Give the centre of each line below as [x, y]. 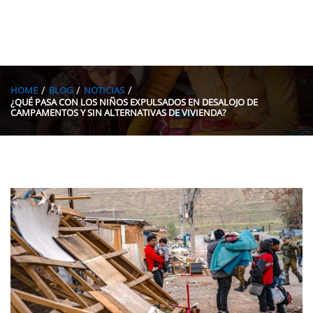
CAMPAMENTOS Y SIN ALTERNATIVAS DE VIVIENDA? [118, 112]
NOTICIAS [104, 90]
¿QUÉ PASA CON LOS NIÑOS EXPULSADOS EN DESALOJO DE [134, 102]
